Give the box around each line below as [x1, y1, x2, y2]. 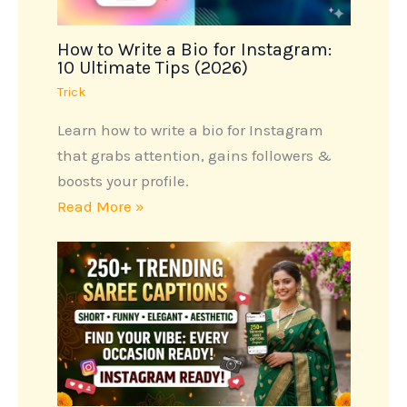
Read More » [56, 197, 144, 216]
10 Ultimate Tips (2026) [56, 57, 248, 79]
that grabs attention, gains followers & [56, 146, 332, 165]
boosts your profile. [56, 172, 189, 191]
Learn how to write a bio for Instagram [56, 121, 323, 140]
